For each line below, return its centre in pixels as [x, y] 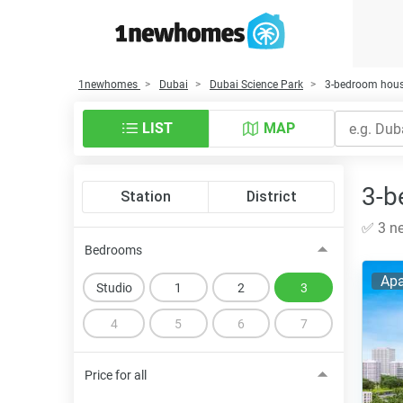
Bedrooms [113, 250]
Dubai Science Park [256, 85]
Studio [114, 287]
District [271, 197]
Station [146, 197]
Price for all [116, 375]
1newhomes [108, 85]
